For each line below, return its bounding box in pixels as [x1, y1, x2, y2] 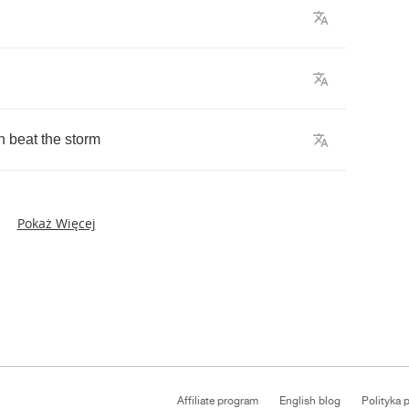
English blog [279, 394, 341, 407]
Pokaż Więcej [16, 215, 96, 232]
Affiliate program [177, 394, 258, 407]
